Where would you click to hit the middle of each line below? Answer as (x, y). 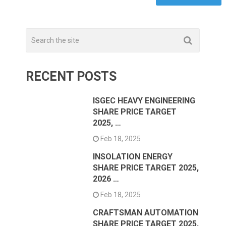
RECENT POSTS (71, 76)
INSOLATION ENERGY (133, 156)
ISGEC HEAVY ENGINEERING (144, 100)
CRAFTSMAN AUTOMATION (146, 212)
